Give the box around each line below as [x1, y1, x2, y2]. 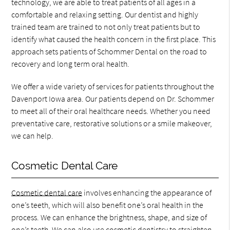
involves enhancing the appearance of [82, 187, 212, 198]
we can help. [11, 130, 54, 141]
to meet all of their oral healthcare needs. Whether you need [11, 106, 211, 116]
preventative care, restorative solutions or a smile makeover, [11, 118, 213, 128]
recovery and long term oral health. [11, 59, 130, 69]
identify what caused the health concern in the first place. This [11, 34, 216, 44]
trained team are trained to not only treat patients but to [11, 22, 201, 32]
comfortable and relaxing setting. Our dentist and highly [11, 9, 199, 20]
